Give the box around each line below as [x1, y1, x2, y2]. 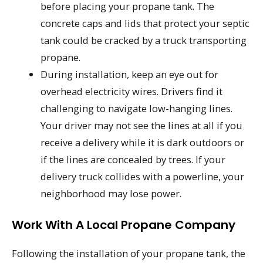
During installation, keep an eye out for [41, 68, 219, 82]
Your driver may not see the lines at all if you [41, 119, 243, 133]
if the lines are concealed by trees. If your [41, 153, 226, 167]
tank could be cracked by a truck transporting [41, 33, 247, 48]
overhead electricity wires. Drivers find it [41, 85, 223, 99]
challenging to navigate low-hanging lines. [41, 102, 233, 116]
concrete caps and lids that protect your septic [41, 16, 250, 31]
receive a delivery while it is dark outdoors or [41, 136, 245, 150]
